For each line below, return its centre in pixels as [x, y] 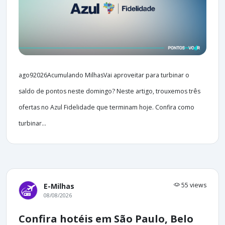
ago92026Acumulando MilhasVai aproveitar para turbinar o [104, 75]
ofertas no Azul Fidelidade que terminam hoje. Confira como [106, 107]
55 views [193, 185]
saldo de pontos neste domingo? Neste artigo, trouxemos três [109, 91]
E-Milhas [59, 186]
